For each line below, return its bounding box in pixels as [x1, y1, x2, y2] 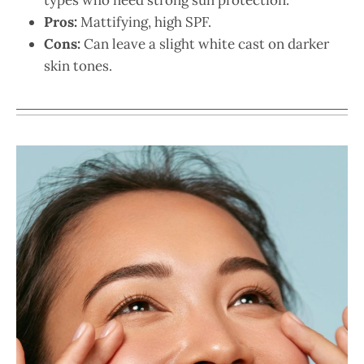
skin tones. [44, 56, 112, 75]
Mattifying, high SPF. [77, 12, 211, 31]
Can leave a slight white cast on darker [80, 34, 329, 53]
